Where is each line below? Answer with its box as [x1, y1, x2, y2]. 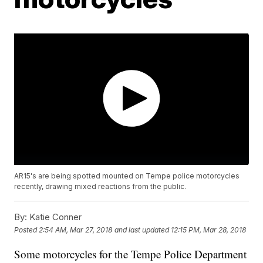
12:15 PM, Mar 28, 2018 [171, 225, 247, 234]
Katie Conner [27, 211, 82, 223]
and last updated [114, 225, 170, 234]
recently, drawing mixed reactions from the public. [14, 182, 187, 191]
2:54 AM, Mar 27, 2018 [39, 225, 113, 234]
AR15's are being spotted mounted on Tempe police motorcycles [14, 171, 240, 181]
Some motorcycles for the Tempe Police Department [14, 247, 247, 262]
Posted [14, 225, 39, 234]
